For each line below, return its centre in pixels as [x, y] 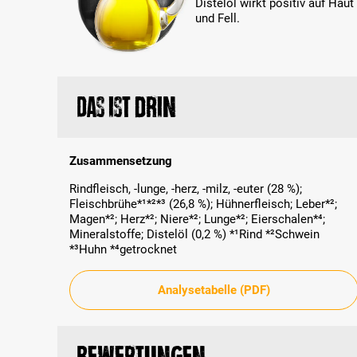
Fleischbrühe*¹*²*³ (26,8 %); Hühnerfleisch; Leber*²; [203, 204]
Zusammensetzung [121, 161]
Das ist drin [126, 108]
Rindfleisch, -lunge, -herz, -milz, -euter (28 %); [186, 189]
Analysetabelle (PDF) [214, 290]
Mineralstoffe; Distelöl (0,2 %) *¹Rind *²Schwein [194, 235]
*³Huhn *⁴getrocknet [123, 250]
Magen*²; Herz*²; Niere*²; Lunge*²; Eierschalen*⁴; [197, 220]
